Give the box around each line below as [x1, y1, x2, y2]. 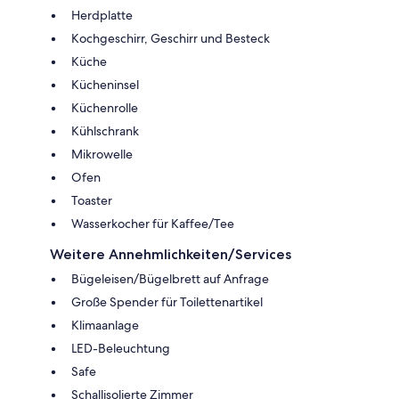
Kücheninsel [71, 76, 139, 93]
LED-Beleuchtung [71, 339, 170, 356]
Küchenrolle [71, 99, 138, 116]
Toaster [71, 191, 112, 208]
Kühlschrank [71, 122, 139, 139]
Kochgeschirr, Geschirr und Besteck [71, 29, 270, 46]
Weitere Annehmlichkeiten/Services [50, 245, 291, 263]
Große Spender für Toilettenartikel [71, 293, 263, 310]
